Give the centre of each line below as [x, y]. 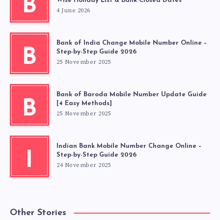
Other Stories [38, 213]
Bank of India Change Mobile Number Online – [132, 43]
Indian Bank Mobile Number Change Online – [129, 146]
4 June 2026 [73, 11]
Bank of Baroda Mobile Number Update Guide [132, 95]
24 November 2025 [84, 165]
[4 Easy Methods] [84, 104]
